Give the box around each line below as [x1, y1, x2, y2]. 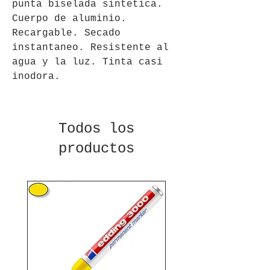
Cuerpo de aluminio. [12, 13, 127, 24]
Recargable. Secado [12, 27, 121, 39]
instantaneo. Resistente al [12, 42, 169, 53]
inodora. [12, 71, 60, 82]
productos [58, 140, 134, 157]
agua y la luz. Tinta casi [12, 56, 163, 67]
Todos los [58, 120, 134, 137]
